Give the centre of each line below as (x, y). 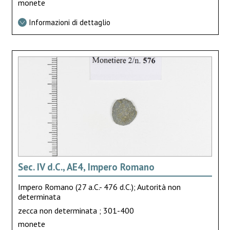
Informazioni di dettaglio (69, 23)
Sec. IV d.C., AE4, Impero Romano (86, 167)
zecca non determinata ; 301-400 (76, 210)
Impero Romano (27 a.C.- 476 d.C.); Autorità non (99, 187)
